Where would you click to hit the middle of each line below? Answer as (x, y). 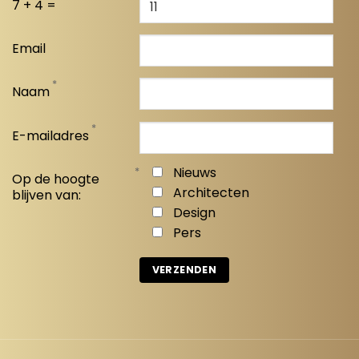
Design (195, 213)
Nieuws (195, 173)
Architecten (212, 193)
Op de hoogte (55, 179)
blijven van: (46, 196)
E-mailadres (50, 135)
